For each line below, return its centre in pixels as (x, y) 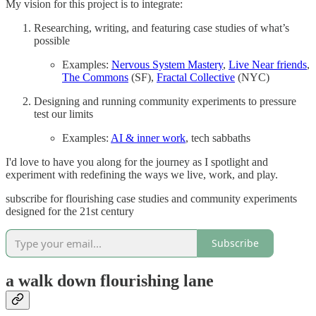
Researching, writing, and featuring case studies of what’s (162, 28)
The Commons (95, 77)
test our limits (63, 114)
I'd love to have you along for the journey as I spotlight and (137, 162)
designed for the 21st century (70, 211)
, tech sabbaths (218, 138)
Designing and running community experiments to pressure (165, 101)
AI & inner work (148, 138)
